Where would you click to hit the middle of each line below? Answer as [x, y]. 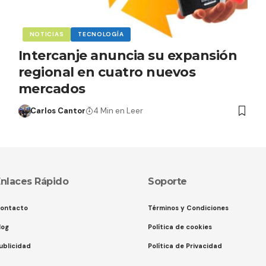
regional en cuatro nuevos [107, 72]
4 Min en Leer [118, 111]
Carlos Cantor [58, 111]
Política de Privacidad [185, 246]
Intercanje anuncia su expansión [128, 56]
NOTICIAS [47, 34]
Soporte [167, 182]
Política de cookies [180, 227]
